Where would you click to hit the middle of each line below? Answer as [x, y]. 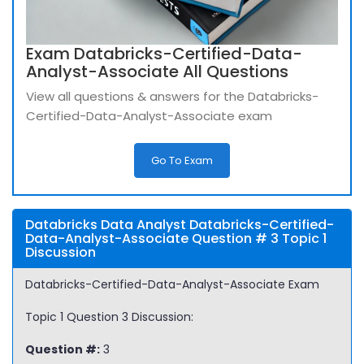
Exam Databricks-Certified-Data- [164, 54]
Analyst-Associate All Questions [157, 71]
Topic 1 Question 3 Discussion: [109, 317]
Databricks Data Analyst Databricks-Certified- [180, 225]
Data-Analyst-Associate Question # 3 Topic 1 [176, 238]
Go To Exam [182, 160]
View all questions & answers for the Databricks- [172, 96]
